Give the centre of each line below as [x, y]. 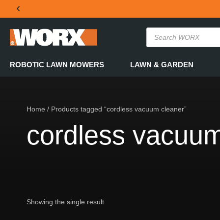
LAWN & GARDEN [162, 65]
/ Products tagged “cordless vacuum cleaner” [116, 109]
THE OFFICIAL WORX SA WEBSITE [92, 43]
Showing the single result [65, 202]
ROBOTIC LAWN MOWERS [57, 65]
